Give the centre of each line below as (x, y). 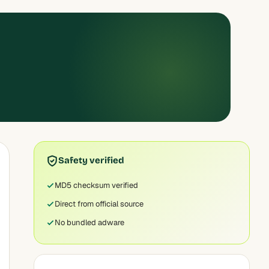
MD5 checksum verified (96, 185)
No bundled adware (89, 222)
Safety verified (91, 160)
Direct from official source (99, 204)
